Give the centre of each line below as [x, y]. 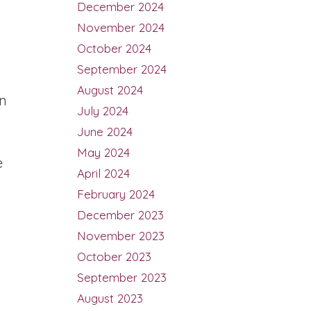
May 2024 [103, 153]
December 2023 [120, 215]
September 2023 [122, 278]
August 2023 [110, 299]
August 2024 [110, 90]
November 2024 [121, 28]
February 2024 [116, 194]
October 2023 [114, 257]
